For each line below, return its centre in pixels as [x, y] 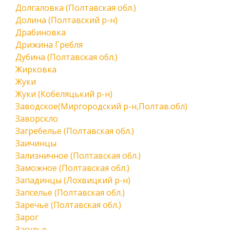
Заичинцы [36, 143]
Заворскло [37, 119]
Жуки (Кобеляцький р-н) [64, 94]
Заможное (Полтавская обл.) [72, 168]
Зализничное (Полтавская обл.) [78, 156]
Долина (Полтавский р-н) [66, 20]
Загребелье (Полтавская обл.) [75, 131]
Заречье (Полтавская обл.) [68, 205]
